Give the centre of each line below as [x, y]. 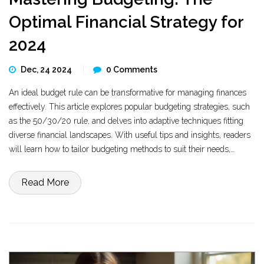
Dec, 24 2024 [47, 70]
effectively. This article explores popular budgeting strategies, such [129, 107]
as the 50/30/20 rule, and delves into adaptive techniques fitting [126, 121]
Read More [45, 182]
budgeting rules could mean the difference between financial [118, 177]
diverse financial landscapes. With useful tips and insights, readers [130, 135]
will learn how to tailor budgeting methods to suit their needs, [120, 149]
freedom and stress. [45, 192]
